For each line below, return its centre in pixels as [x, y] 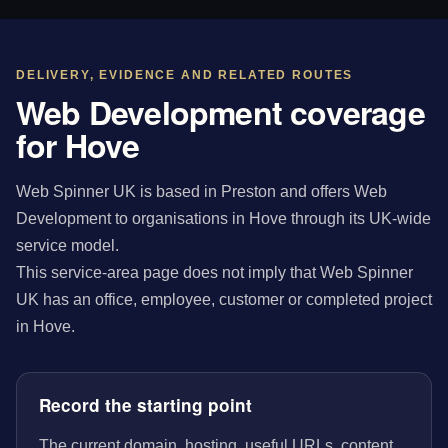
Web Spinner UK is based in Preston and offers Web [201, 190]
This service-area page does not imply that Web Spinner [214, 271]
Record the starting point [145, 404]
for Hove [78, 144]
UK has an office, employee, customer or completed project [224, 298]
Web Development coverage [220, 111]
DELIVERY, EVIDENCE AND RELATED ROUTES [185, 74]
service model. [67, 244]
